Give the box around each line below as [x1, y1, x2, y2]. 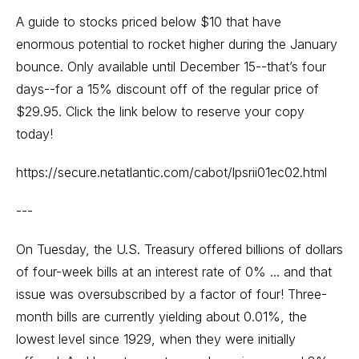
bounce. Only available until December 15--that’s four [16, 58, 326, 75]
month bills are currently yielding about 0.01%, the [16, 309, 307, 325]
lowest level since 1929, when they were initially [16, 331, 296, 347]
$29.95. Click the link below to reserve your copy [16, 103, 305, 119]
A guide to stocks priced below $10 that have [16, 14, 281, 30]
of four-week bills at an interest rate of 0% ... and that [16, 264, 332, 280]
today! [16, 126, 53, 142]
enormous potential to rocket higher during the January [16, 36, 337, 52]
